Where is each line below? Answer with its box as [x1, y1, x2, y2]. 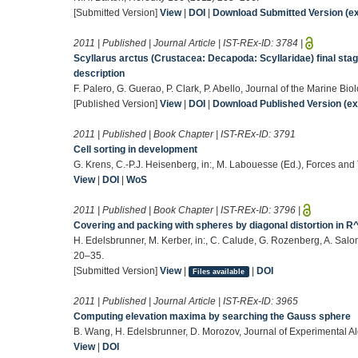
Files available [193, 267, 245, 276]
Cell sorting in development [74, 143, 197, 155]
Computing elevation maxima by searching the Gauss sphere [74, 310, 351, 322]
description [74, 67, 125, 79]
